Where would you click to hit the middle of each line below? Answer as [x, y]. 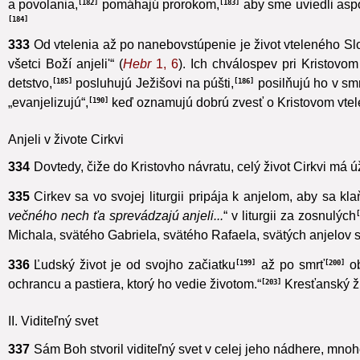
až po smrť [290, 284]
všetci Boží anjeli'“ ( [66, 83]
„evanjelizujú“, [48, 121]
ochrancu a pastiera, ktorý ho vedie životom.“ [135, 303]
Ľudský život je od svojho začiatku [135, 284]
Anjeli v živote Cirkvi [66, 158]
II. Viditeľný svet [53, 340]
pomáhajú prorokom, [159, 23]
